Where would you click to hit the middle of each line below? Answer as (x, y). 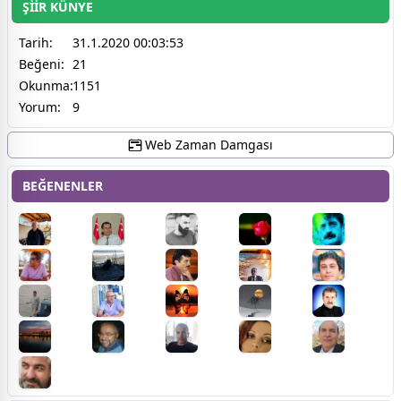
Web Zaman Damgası (207, 145)
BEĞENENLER (63, 186)
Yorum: (40, 107)
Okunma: (46, 86)
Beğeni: (42, 64)
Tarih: (36, 43)
